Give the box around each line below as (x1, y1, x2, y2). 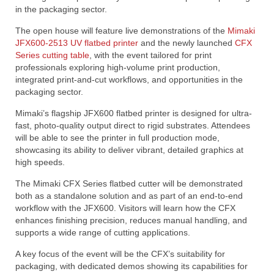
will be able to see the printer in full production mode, (15, 132, 220, 143)
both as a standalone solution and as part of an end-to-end (15, 190, 243, 201)
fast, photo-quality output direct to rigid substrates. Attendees (15, 120, 250, 130)
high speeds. (15, 157, 65, 167)
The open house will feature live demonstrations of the (15, 25, 228, 35)
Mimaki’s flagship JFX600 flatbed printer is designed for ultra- (15, 108, 252, 118)
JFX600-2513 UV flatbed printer (15, 37, 138, 48)
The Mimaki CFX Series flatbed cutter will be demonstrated (15, 178, 243, 188)
